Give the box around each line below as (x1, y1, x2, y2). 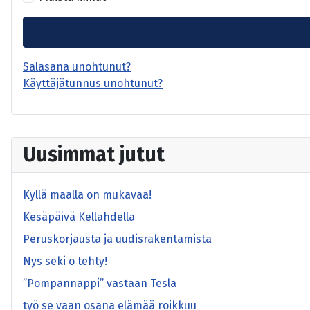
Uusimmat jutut (23, 143, 165, 167)
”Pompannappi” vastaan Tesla (23, 277, 176, 291)
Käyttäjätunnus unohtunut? (23, 77, 163, 91)
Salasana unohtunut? (23, 60, 131, 74)
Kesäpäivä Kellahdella (23, 210, 135, 224)
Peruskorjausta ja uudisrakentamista (23, 232, 212, 246)
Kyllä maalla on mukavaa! (23, 188, 152, 202)
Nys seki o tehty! (23, 255, 107, 268)
